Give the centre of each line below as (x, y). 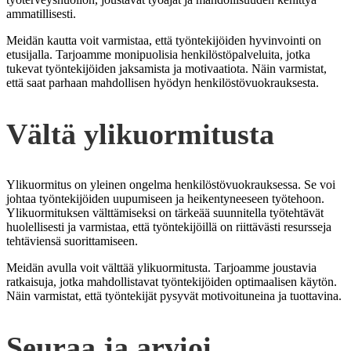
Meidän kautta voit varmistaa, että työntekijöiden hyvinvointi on (164, 41)
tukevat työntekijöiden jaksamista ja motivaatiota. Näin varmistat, (166, 69)
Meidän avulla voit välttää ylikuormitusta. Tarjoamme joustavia (161, 268)
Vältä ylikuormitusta (140, 134)
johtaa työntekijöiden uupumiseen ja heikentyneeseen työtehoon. (165, 199)
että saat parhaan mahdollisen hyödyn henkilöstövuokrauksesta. (163, 83)
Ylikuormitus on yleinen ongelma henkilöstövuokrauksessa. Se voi (171, 185)
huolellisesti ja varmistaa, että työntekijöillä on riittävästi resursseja (169, 227)
